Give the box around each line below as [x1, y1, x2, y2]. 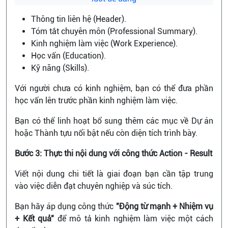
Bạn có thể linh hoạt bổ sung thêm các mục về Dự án [15, 116, 213, 126]
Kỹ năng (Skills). [31, 63, 91, 73]
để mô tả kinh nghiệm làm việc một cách [54, 213, 214, 223]
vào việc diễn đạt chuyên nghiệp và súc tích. [15, 181, 175, 191]
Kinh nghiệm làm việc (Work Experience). [31, 38, 178, 48]
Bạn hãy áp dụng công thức [15, 201, 116, 211]
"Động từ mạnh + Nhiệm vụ [116, 201, 214, 211]
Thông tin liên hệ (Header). [31, 14, 126, 24]
